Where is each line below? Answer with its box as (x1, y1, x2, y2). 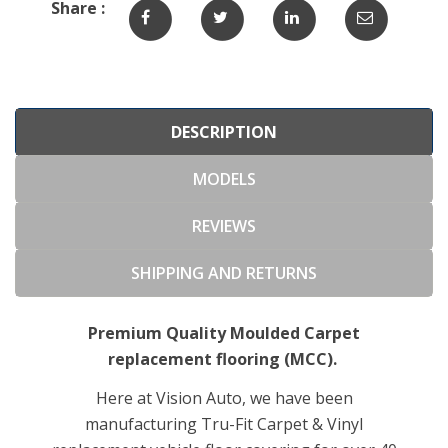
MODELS (192, 167, 256, 190)
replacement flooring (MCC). (107, 347, 337, 370)
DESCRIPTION (171, 120, 277, 143)
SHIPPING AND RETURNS (131, 261, 317, 284)
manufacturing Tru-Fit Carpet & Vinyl (85, 412, 363, 435)
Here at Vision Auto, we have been (95, 386, 353, 409)
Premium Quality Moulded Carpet (88, 321, 360, 344)
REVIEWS (192, 214, 256, 237)
